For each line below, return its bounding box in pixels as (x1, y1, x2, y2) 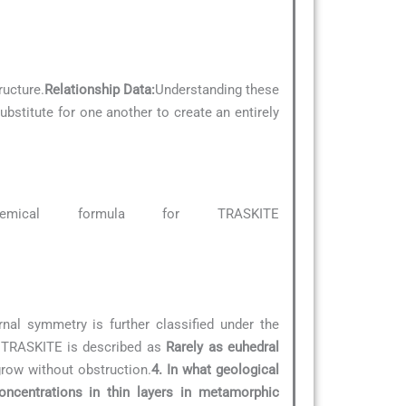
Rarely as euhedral (166, 338, 280, 355)
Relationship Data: (43, 81, 155, 98)
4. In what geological (151, 361, 280, 378)
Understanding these (154, 81, 280, 98)
